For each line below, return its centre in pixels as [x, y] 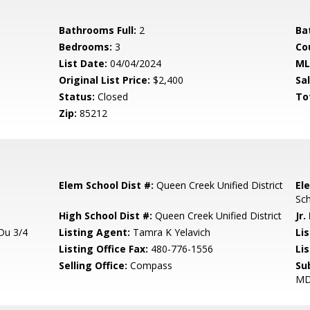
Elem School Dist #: [107, 185]
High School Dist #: [106, 216]
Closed [112, 97]
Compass [150, 265]
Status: [77, 97]
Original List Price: [105, 80]
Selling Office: [93, 265]
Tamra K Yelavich [171, 232]
